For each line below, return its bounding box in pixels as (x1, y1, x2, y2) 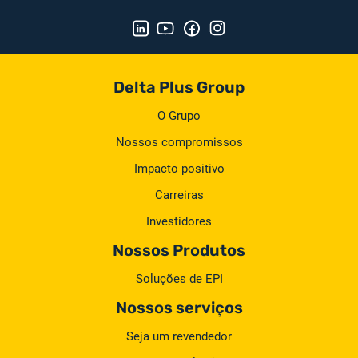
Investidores (146, 214, 212, 229)
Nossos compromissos (115, 135, 243, 149)
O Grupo (157, 109, 201, 123)
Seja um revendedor (126, 329, 232, 344)
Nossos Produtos (113, 241, 245, 260)
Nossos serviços (115, 298, 243, 317)
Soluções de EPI (135, 272, 223, 286)
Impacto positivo (133, 161, 225, 176)
